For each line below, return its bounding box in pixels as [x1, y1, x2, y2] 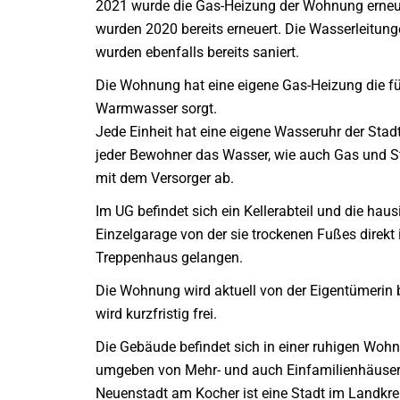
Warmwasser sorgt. [96, 99, 217, 117]
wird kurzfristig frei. [96, 305, 217, 323]
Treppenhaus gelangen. [96, 248, 243, 266]
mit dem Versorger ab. [96, 169, 234, 187]
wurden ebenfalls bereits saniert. [96, 43, 299, 61]
